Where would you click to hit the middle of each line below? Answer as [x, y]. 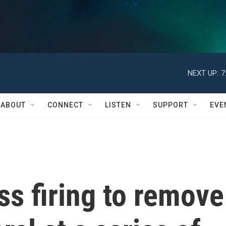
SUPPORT [171, 105]
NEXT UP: [203, 73]
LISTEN [118, 105]
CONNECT [65, 105]
